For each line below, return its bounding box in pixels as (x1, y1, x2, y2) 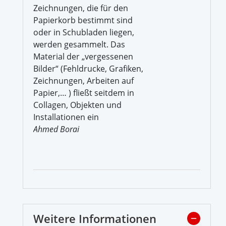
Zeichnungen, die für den (33, 2, 128, 14)
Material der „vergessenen (33, 50, 133, 62)
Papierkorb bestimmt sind (33, 14, 133, 26)
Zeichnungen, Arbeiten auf (33, 75, 134, 86)
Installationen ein (33, 111, 99, 123)
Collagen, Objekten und (33, 99, 122, 110)
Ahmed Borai (33, 123, 79, 135)
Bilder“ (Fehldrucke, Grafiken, (33, 63, 143, 74)
